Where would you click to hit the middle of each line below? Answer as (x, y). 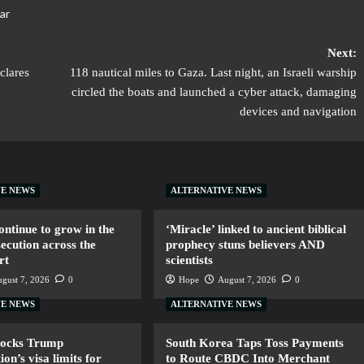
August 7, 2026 (247, 280)
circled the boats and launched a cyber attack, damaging (214, 92)
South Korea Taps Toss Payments (255, 343)
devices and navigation (298, 112)
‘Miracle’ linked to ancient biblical (256, 230)
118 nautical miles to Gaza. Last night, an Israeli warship (213, 73)
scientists (190, 260)
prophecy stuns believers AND (246, 245)
